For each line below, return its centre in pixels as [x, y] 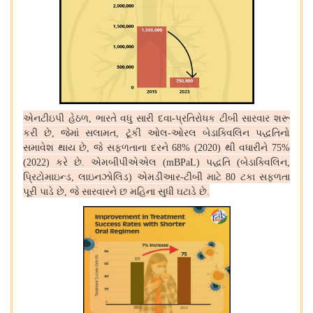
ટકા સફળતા [265, 177]
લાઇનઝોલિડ [104, 177]
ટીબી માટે [205, 177]
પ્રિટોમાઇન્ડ [47, 177]
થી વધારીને [248, 148]
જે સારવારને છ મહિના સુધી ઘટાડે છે [138, 192]
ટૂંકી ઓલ [146, 133]
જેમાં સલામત [89, 133]
